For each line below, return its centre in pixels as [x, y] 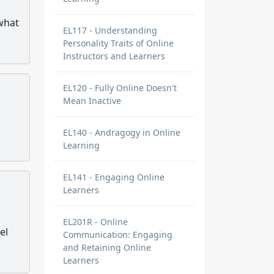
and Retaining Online [107, 247]
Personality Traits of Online [118, 43]
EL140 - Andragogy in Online [122, 132]
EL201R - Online [95, 222]
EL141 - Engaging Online [114, 177]
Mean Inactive [92, 101]
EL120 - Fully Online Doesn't [120, 88]
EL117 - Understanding [110, 30]
